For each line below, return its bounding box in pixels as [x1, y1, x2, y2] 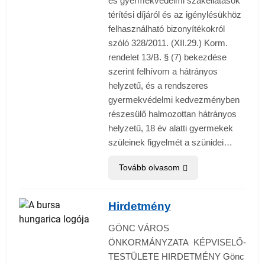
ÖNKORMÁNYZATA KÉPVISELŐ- [108, 237, 246, 248]
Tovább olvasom [118, 163, 180, 173]
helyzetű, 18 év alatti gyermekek [108, 123, 233, 134]
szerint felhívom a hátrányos [108, 66, 218, 77]
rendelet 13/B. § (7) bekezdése [108, 52, 227, 63]
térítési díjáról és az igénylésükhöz [108, 9, 241, 20]
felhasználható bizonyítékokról [108, 24, 225, 34]
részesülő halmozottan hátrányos [108, 109, 237, 119]
